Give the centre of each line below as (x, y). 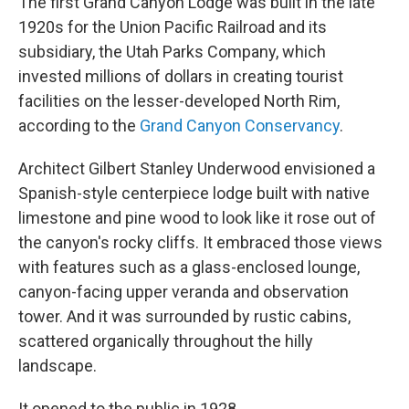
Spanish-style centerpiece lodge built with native (194, 193)
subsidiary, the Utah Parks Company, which (172, 52)
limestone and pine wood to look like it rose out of (197, 218)
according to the (79, 126)
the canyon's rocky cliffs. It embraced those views (200, 242)
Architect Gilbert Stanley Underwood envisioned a (197, 168)
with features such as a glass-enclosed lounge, (189, 267)
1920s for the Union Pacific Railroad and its (173, 27)
